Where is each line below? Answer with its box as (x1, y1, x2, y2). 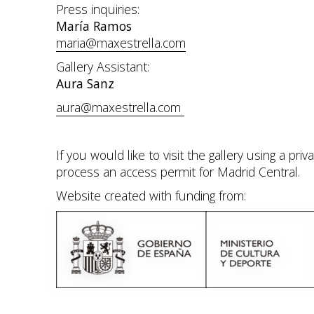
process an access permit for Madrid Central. (56, 163, 300, 180)
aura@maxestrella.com (56, 99, 184, 116)
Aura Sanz (56, 75, 114, 92)
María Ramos (56, 18, 132, 34)
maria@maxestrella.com (56, 34, 186, 51)
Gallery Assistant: (56, 58, 149, 75)
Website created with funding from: (56, 187, 246, 204)
